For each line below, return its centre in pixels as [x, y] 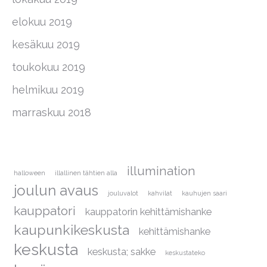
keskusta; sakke [122, 252]
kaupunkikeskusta [72, 230]
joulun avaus [56, 190]
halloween [30, 173]
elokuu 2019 [42, 22]
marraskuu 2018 [52, 112]
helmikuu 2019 [48, 90]
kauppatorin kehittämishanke [148, 212]
